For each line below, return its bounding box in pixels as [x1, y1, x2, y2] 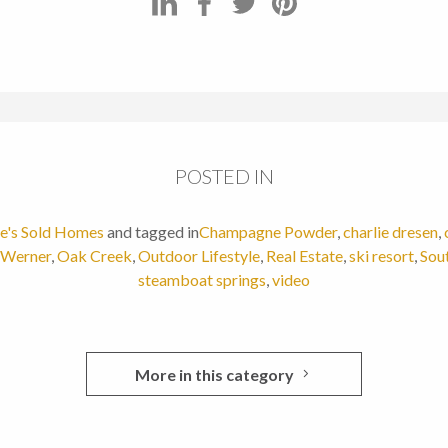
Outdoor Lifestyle [138, 246, 260, 266]
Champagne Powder [199, 222, 337, 242]
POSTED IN [174, 164, 274, 189]
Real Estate [266, 246, 343, 266]
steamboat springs [138, 270, 266, 290]
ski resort [349, 246, 414, 266]
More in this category [135, 365, 294, 385]
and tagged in [107, 222, 199, 242]
